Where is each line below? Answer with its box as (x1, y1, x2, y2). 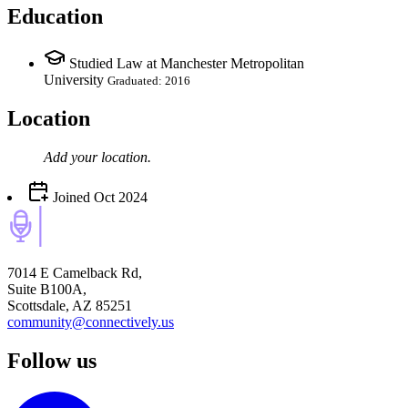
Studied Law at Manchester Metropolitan (69, 56, 304, 72)
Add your (44, 149, 101, 166)
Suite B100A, (7, 281, 87, 298)
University (44, 72, 104, 88)
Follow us (7, 349, 97, 373)
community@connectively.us (7, 314, 174, 331)
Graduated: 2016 (107, 74, 190, 88)
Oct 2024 (94, 189, 148, 206)
